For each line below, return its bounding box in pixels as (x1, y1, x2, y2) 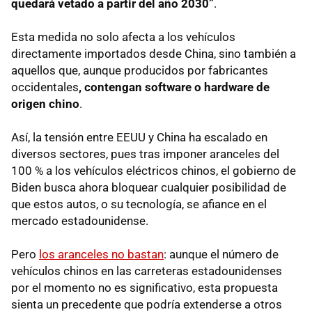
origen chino (11, 96, 79, 111)
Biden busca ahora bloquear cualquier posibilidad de (11, 180, 286, 194)
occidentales (11, 79, 79, 94)
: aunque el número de (164, 247, 279, 261)
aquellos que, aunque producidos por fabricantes (11, 63, 268, 77)
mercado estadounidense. (11, 213, 148, 228)
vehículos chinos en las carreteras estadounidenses (11, 263, 282, 278)
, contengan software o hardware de (79, 79, 270, 94)
